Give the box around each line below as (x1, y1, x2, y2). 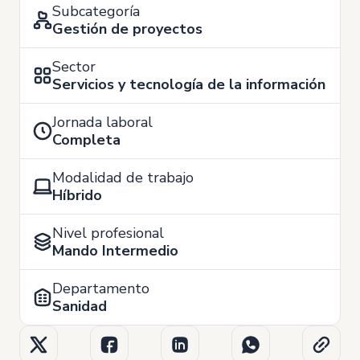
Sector (52, 57, 96, 76)
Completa (52, 130, 121, 149)
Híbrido (52, 186, 102, 205)
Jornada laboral (52, 112, 153, 132)
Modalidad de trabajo (52, 168, 194, 187)
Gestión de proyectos (52, 19, 202, 39)
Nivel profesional (52, 223, 164, 243)
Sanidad (52, 297, 107, 316)
